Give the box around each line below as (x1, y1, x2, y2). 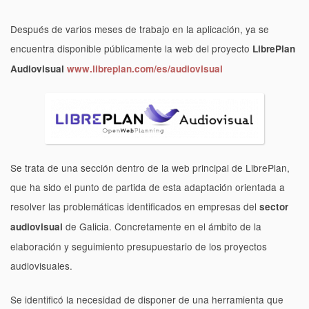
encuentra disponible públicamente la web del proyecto (10, 41, 252, 56)
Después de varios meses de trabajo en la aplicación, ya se (10, 22, 269, 37)
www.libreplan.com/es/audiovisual (67, 62, 223, 76)
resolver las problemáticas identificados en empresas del (10, 199, 259, 214)
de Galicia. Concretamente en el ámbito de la (63, 219, 261, 234)
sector (259, 200, 288, 214)
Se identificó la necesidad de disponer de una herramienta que (10, 292, 283, 306)
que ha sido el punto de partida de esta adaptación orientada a (10, 180, 285, 195)
